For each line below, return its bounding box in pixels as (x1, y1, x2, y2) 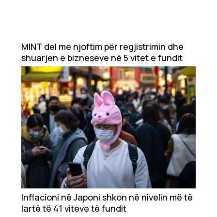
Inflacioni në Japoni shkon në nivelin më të (21, 191, 193, 203)
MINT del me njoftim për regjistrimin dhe (21, 41, 184, 53)
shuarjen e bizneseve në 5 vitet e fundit (21, 52, 183, 64)
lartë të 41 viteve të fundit (21, 202, 126, 215)
